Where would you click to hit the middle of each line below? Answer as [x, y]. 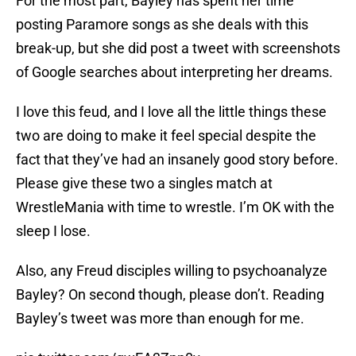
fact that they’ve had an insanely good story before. [177, 160]
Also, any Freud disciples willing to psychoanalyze [172, 271]
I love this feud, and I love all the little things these [171, 112]
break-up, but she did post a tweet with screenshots [178, 48]
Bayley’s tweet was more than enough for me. [160, 319]
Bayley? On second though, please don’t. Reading [170, 295]
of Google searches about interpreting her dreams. [174, 72]
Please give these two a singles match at [144, 184]
